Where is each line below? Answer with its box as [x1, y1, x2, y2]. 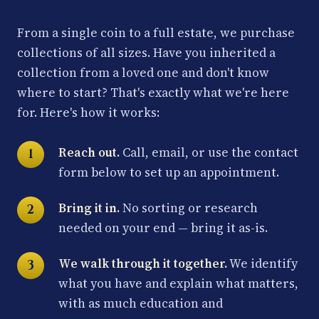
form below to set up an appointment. [58, 164, 279, 182]
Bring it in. [58, 199, 120, 217]
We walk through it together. [58, 255, 227, 273]
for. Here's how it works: [17, 104, 159, 122]
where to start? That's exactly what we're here [17, 84, 289, 102]
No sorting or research [120, 199, 258, 217]
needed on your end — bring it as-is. [58, 219, 268, 237]
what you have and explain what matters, [58, 275, 298, 293]
